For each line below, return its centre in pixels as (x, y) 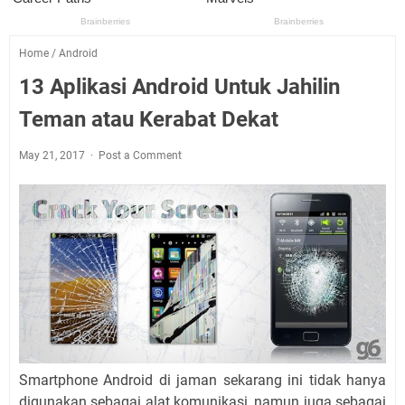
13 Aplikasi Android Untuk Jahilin (179, 87)
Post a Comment (140, 156)
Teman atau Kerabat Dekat (149, 120)
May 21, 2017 (53, 156)
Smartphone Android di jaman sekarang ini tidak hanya (202, 381)
